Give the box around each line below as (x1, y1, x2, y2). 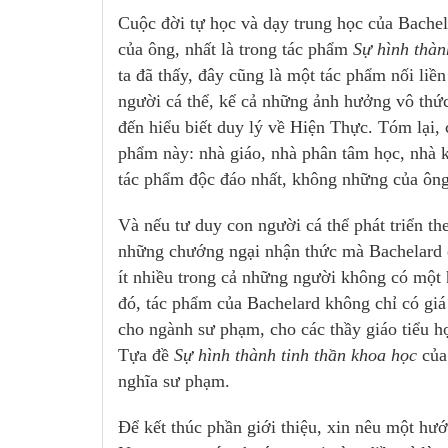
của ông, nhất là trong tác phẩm (118, 39, 353, 60)
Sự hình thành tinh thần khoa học (174, 345, 417, 366)
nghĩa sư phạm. (118, 371, 230, 392)
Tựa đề (118, 345, 174, 366)
